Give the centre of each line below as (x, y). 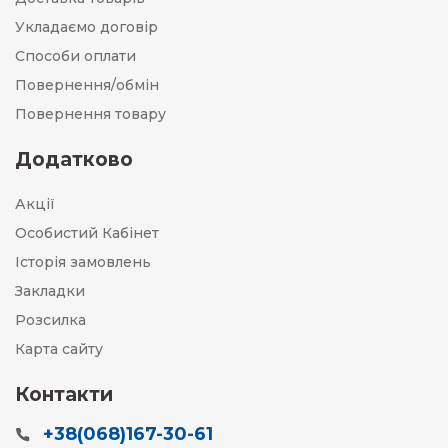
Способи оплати (75, 56)
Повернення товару (90, 114)
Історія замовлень (83, 262)
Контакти (64, 394)
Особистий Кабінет (87, 233)
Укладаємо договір (86, 27)
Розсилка (50, 320)
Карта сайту (59, 349)
